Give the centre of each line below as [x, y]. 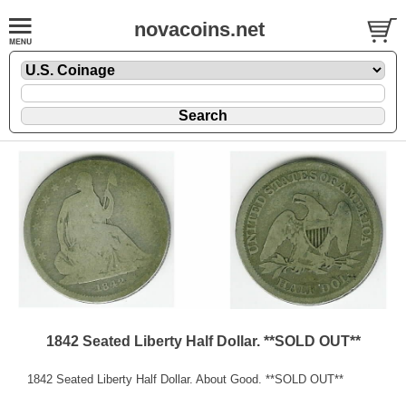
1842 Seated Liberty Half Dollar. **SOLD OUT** [203, 341]
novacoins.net [199, 29]
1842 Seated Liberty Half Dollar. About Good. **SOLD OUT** [185, 379]
